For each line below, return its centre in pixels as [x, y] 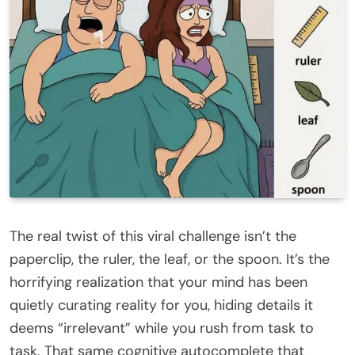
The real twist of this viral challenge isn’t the [153, 236]
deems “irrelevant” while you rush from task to [162, 328]
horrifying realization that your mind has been [158, 282]
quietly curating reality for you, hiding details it [161, 305]
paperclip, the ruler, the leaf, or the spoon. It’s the [170, 259]
